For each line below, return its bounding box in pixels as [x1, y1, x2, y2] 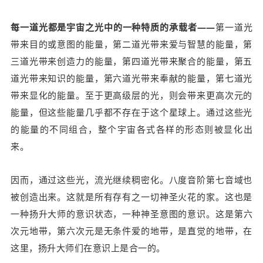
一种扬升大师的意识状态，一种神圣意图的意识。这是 [11, 208, 234, 220]
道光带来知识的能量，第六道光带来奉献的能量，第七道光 [11, 72, 252, 85]
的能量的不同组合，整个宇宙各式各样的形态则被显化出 [11, 123, 252, 136]
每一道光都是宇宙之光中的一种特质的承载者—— [11, 21, 215, 33]
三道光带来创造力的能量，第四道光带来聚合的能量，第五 [11, 55, 252, 68]
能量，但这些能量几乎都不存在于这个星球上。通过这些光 [11, 106, 252, 119]
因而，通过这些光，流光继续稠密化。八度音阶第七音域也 [11, 174, 252, 186]
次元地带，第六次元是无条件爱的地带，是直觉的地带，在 [11, 225, 252, 237]
